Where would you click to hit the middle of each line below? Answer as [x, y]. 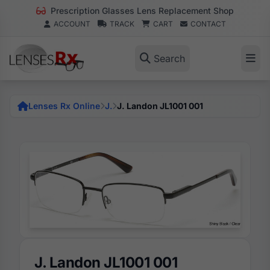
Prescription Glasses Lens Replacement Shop [141, 11]
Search [169, 58]
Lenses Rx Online [64, 106]
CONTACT [208, 24]
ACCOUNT [72, 24]
